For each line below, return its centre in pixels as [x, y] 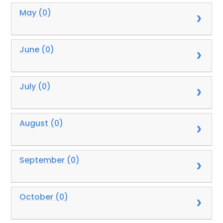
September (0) [50, 160]
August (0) [42, 123]
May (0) [36, 12]
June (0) [37, 49]
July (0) [35, 86]
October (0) [44, 197]
